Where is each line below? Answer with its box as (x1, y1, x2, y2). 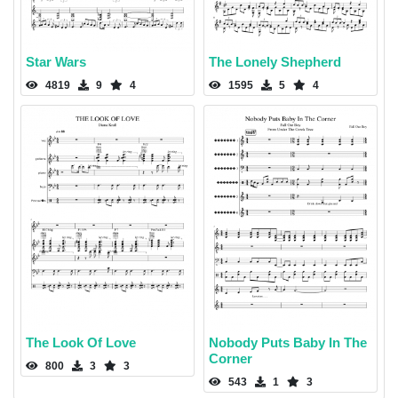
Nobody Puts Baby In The (209, 334, 367, 350)
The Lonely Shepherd (209, 53, 341, 69)
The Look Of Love (26, 334, 136, 350)
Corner (209, 350, 252, 366)
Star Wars (26, 53, 86, 69)
